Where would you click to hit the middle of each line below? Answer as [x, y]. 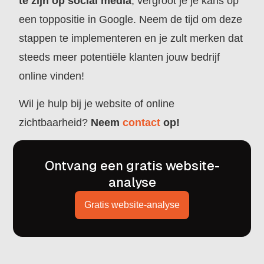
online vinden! [52, 76]
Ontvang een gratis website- [132, 166]
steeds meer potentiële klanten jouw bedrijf [120, 57]
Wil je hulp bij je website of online [97, 103]
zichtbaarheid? [55, 122]
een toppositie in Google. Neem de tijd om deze [131, 20]
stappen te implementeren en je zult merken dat [131, 39]
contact [142, 122]
